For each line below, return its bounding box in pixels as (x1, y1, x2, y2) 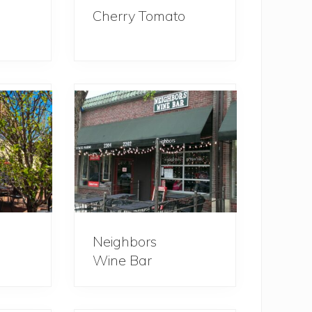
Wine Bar (93, 251, 153, 269)
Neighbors (93, 232, 157, 250)
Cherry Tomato (93, 6, 186, 24)
